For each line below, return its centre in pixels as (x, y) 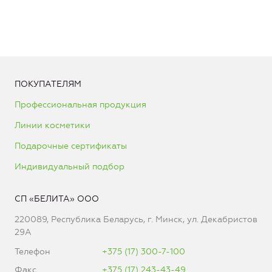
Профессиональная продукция (80, 104)
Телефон (32, 251)
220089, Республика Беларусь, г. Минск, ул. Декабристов (136, 219)
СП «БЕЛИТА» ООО (57, 199)
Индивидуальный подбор (70, 166)
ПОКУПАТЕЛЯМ (48, 84)
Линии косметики (53, 125)
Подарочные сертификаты (71, 146)
